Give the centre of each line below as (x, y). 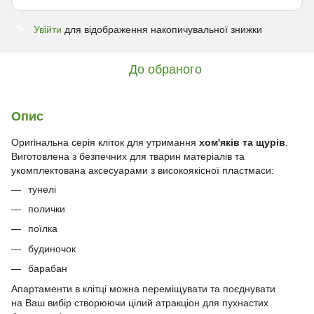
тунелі (42, 189)
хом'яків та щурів (242, 142)
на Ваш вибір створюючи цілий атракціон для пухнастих (140, 302)
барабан (48, 269)
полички (47, 209)
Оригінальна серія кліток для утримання (105, 142)
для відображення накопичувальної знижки (162, 29)
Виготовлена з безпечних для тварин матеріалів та (128, 156)
